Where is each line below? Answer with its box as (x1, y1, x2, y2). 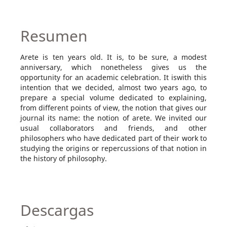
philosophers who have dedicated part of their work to (20, 133, 207, 143)
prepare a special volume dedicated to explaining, (20, 92, 207, 102)
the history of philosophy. (20, 153, 107, 163)
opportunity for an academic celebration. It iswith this (20, 72, 207, 82)
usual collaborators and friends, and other (20, 123, 207, 133)
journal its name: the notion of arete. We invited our (20, 112, 207, 123)
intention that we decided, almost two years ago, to (20, 82, 207, 92)
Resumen (20, 25, 88, 46)
